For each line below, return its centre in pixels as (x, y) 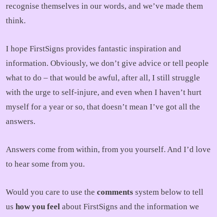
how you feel (39, 207)
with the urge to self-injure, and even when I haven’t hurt (104, 92)
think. (16, 21)
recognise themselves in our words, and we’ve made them (104, 6)
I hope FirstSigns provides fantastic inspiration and (93, 49)
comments (115, 192)
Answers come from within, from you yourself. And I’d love (108, 149)
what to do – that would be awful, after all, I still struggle (103, 78)
